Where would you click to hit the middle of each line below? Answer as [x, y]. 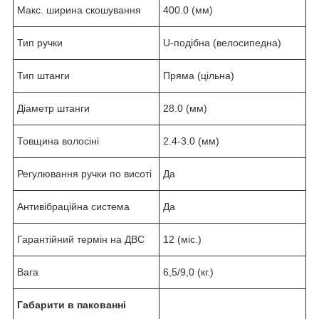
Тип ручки [40, 42]
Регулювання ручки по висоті [86, 173]
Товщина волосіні [59, 141]
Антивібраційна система [73, 206]
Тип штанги [43, 75]
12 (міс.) [182, 239]
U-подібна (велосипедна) [222, 42]
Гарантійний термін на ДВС [81, 239]
